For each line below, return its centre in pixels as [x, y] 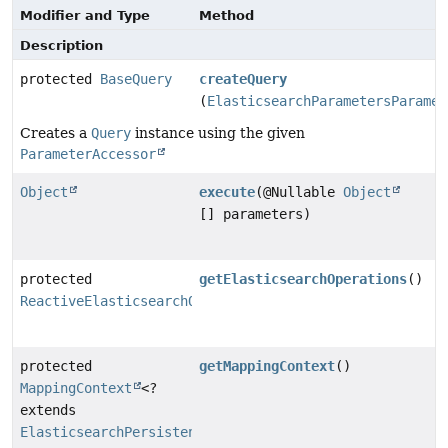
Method [227, 15]
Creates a [55, 132]
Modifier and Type [85, 15]
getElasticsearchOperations [303, 278]
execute [227, 191]
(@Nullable [299, 191]
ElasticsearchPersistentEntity [136, 431]
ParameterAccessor [88, 153]
